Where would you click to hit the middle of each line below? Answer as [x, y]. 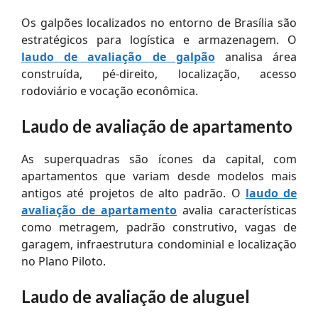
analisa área [256, 56]
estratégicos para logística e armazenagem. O [159, 39]
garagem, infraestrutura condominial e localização [159, 244]
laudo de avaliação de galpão [118, 56]
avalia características [237, 210]
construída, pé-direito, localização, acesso [159, 73]
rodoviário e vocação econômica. [110, 91]
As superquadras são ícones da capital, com [159, 159]
